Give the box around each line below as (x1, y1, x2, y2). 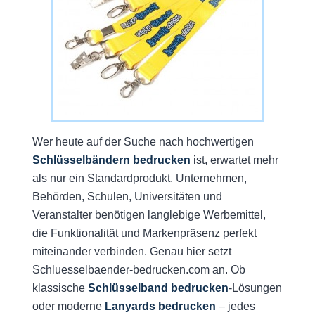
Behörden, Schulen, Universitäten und (32, 191, 222, 202)
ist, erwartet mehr (191, 154, 278, 166)
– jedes (216, 300, 255, 312)
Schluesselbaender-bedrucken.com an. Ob (32, 264, 245, 276)
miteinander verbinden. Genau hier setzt (32, 245, 231, 257)
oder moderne (32, 300, 105, 312)
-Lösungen (229, 282, 282, 294)
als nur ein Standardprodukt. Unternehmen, (32, 172, 247, 184)
